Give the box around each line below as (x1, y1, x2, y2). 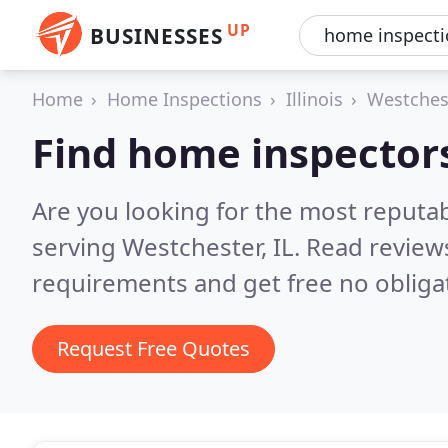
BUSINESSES (90, 22, 223, 50)
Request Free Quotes (57, 335, 250, 362)
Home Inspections (107, 87, 262, 111)
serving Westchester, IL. (32, 230, 306, 263)
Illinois (286, 87, 343, 111)
